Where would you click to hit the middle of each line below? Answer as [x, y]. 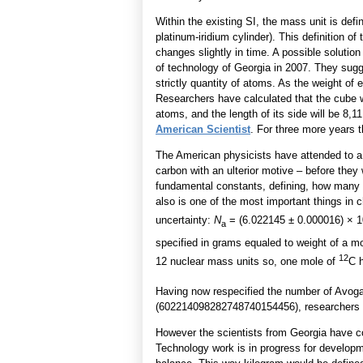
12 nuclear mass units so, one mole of [247, 262]
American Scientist [203, 129]
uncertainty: [185, 220]
